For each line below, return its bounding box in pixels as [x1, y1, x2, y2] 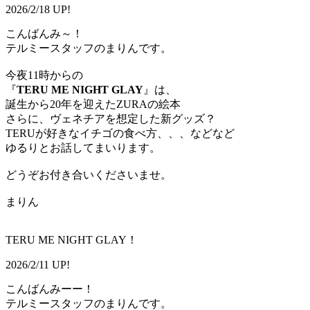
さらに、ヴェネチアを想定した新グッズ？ [6, 113, 216, 125]
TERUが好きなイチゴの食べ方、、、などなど [6, 127, 235, 140]
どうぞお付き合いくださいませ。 [6, 169, 172, 181]
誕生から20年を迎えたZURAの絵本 [6, 98, 181, 111]
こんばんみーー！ [6, 283, 94, 295]
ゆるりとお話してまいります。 [6, 142, 161, 154]
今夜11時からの [6, 69, 83, 82]
